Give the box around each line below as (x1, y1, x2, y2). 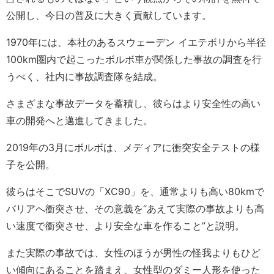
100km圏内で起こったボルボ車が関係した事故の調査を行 (6, 53, 262, 66)
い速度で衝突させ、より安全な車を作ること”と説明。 (6, 220, 245, 232)
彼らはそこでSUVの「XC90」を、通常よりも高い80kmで (6, 185, 264, 198)
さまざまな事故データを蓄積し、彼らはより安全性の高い (6, 97, 261, 110)
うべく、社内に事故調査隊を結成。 (6, 70, 163, 83)
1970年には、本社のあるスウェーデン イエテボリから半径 (6, 36, 266, 49)
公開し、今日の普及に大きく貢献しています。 (6, 9, 212, 22)
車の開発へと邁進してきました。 (6, 114, 153, 127)
